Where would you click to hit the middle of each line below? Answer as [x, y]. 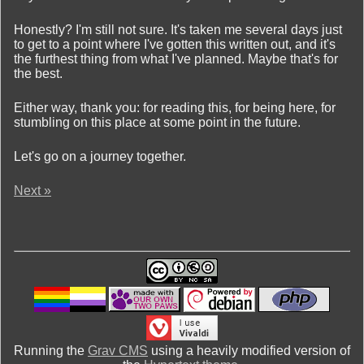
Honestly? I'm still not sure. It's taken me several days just [178, 29]
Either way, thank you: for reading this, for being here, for [175, 107]
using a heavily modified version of [249, 350]
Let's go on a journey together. [100, 156]
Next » [32, 190]
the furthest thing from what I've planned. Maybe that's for [176, 58]
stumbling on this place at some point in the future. [157, 122]
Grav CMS [118, 350]
